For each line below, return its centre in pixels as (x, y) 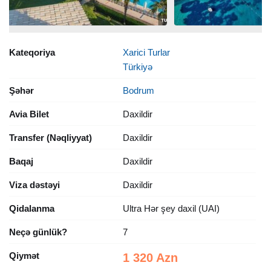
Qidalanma (32, 208)
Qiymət (24, 255)
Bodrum (138, 90)
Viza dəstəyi (34, 184)
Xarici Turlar (146, 52)
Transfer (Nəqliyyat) (51, 137)
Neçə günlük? (38, 232)
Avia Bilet (29, 114)
